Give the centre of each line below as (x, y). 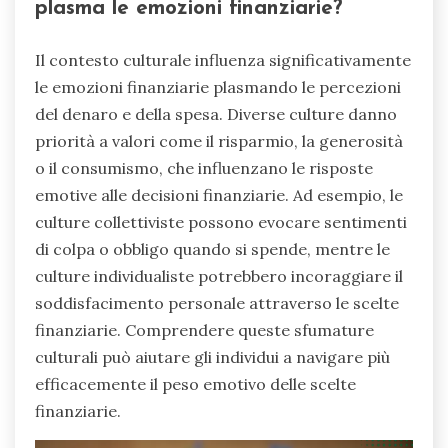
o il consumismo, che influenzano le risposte (204, 167)
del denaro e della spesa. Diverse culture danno (216, 113)
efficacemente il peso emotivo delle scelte (195, 383)
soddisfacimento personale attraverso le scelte (217, 302)
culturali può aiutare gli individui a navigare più (212, 356)
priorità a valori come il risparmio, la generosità (219, 140)
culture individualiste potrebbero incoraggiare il (219, 275)
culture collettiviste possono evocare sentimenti (221, 221)
